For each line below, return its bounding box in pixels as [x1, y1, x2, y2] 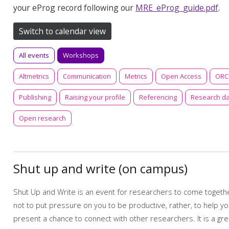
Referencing [139, 92, 177, 102]
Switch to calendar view [19, 26, 106, 37]
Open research [19, 113, 66, 123]
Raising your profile [65, 92, 125, 102]
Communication [63, 71, 111, 81]
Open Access [161, 71, 201, 81]
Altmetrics [19, 71, 49, 81]
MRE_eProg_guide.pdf [135, 2, 218, 13]
